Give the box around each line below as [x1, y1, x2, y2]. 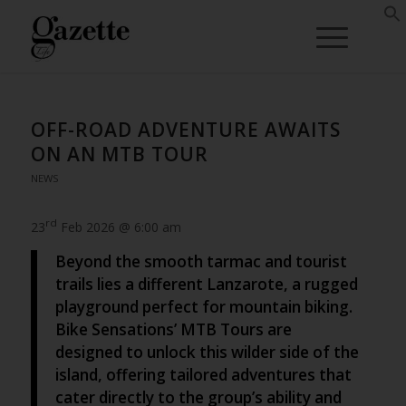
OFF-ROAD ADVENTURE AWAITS [30, 117, 341, 142]
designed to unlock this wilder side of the [54, 342, 359, 363]
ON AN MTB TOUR [30, 141, 208, 167]
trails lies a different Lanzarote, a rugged [54, 274, 358, 295]
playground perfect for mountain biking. [54, 296, 353, 318]
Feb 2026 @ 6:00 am [56, 217, 181, 236]
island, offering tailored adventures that [54, 364, 352, 386]
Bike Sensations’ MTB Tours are [54, 319, 292, 341]
